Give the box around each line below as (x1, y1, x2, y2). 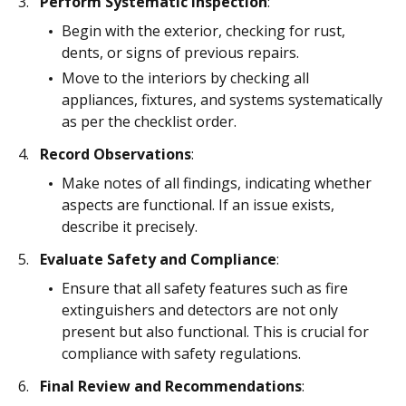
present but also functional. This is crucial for (62, 322, 369, 342)
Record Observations (40, 144, 191, 164)
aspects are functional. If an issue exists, (62, 195, 334, 215)
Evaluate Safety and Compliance (40, 249, 276, 269)
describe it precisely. (62, 217, 198, 237)
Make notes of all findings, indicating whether (62, 173, 372, 193)
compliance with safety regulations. (62, 343, 301, 363)
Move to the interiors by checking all (62, 68, 309, 88)
